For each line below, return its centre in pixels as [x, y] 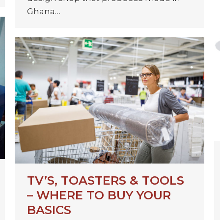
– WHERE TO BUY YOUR [99, 195]
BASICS [49, 210]
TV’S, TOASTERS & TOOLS [106, 181]
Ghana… [44, 11]
